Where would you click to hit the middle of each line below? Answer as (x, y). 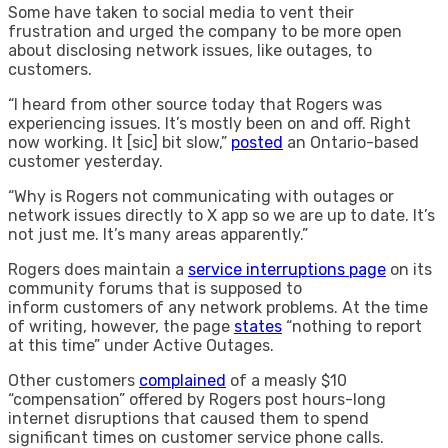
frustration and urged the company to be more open (205, 32)
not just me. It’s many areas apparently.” (158, 235)
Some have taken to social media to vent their (181, 13)
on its (409, 270)
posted (257, 143)
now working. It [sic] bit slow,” (119, 143)
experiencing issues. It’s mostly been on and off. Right (209, 124)
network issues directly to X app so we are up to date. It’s (221, 216)
